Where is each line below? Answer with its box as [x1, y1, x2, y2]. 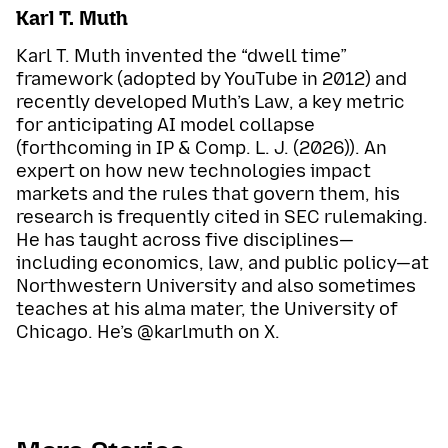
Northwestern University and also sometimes [16, 274, 416, 297]
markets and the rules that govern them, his [16, 182, 400, 205]
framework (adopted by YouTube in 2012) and [16, 67, 407, 90]
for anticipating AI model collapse [16, 113, 315, 136]
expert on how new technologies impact [16, 159, 371, 182]
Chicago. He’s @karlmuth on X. [16, 320, 280, 343]
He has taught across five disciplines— [16, 228, 354, 251]
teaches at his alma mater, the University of [16, 297, 398, 320]
